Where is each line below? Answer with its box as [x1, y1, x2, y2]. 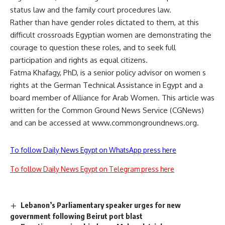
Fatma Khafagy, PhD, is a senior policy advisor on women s [10, 68, 206, 77]
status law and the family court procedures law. [10, 5, 171, 15]
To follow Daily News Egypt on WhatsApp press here [10, 146, 176, 154]
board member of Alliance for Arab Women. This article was [10, 93, 214, 102]
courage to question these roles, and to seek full [10, 43, 176, 52]
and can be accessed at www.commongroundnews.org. [10, 118, 199, 128]
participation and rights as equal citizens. [10, 55, 148, 65]
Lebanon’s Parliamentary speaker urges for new [21, 200, 181, 209]
